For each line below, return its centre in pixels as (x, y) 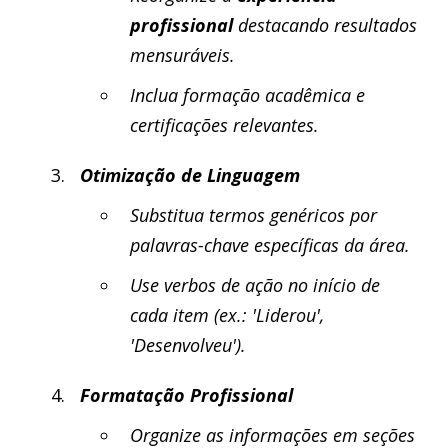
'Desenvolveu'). (188, 345)
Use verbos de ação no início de (255, 285)
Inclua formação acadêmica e (247, 95)
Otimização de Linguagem (190, 175)
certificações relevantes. (224, 125)
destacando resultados (325, 25)
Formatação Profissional (186, 395)
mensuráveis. (182, 55)
